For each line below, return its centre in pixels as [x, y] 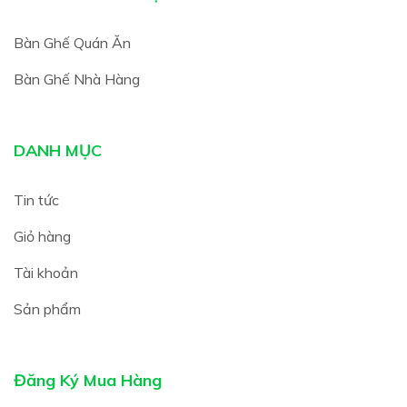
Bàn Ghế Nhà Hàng [77, 79]
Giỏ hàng [42, 237]
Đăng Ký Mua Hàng [88, 381]
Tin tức [36, 200]
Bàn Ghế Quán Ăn [72, 43]
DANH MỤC [58, 151]
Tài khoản [46, 273]
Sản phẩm [47, 309]
